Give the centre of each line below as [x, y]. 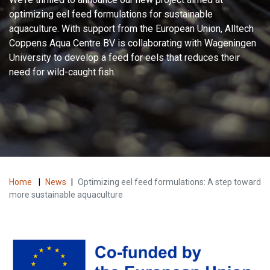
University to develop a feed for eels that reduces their [124, 58]
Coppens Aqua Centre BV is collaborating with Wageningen [133, 43]
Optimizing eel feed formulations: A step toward [169, 182]
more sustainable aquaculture [66, 195]
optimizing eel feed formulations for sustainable [111, 14]
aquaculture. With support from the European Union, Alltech [131, 29]
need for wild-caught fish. [62, 72]
